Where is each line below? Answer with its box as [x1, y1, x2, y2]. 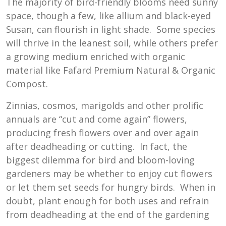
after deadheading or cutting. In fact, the [6, 140, 187, 153]
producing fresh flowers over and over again [6, 127, 199, 139]
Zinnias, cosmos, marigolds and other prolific [6, 99, 203, 112]
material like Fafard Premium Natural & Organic [6, 64, 215, 77]
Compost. [6, 78, 50, 90]
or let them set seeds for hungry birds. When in [6, 181, 215, 194]
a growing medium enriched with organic [6, 50, 185, 63]
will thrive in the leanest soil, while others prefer [6, 37, 218, 49]
